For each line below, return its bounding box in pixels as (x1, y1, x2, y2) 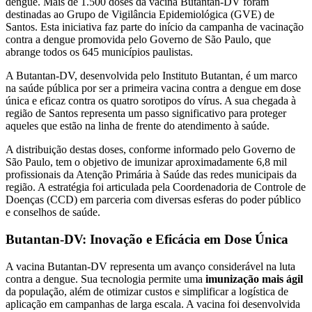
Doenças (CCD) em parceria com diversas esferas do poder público (6, 194, 301, 206)
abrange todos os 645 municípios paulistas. (6, 46, 193, 58)
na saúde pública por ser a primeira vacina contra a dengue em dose (6, 82, 301, 95)
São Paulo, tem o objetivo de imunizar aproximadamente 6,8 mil (6, 156, 287, 169)
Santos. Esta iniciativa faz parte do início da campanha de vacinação (6, 21, 304, 33)
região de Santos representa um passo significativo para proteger (6, 107, 286, 120)
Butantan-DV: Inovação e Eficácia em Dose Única (6, 231, 288, 247)
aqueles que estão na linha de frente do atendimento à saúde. (6, 120, 270, 132)
